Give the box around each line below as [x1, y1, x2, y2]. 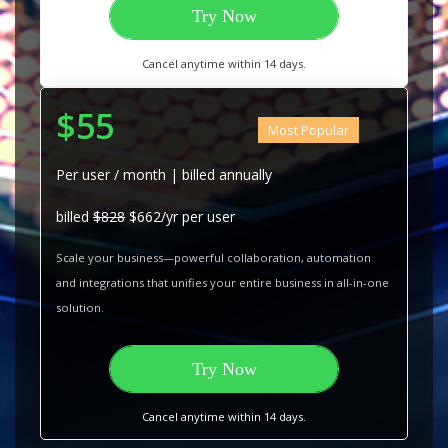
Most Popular [267, 120, 349, 139]
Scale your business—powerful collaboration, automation [56, 250, 371, 266]
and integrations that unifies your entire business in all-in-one [56, 275, 389, 291]
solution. [56, 300, 104, 316]
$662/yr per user [125, 207, 235, 227]
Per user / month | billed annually [56, 165, 272, 185]
